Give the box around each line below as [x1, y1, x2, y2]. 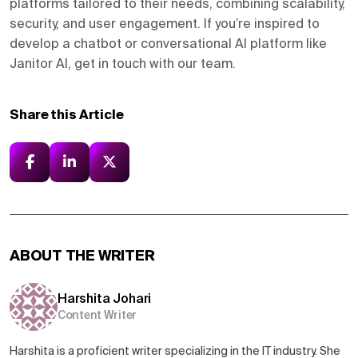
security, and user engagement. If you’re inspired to [10, 16, 320, 31]
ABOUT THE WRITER [10, 247, 155, 265]
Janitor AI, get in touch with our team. [10, 56, 236, 71]
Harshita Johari [58, 292, 152, 306]
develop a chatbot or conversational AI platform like [10, 36, 327, 51]
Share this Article [10, 107, 124, 122]
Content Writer [58, 309, 137, 321]
